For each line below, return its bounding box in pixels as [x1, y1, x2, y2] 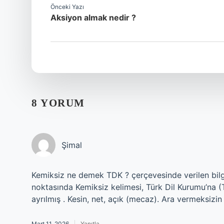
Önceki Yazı [50, 3, 84, 10]
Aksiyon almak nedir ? [50, 12, 136, 22]
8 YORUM [31, 97, 85, 109]
